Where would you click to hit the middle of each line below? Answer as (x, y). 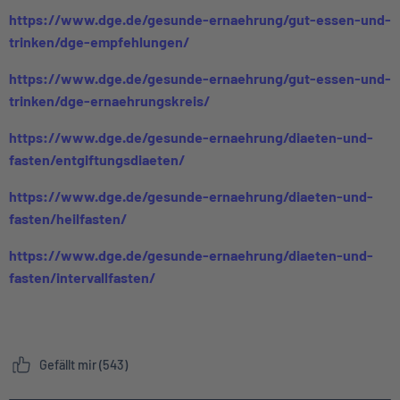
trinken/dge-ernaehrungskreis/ (109, 100)
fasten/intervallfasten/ (82, 277)
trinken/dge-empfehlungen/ (99, 41)
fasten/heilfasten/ (68, 218)
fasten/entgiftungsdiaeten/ (97, 159)
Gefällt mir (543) (83, 365)
